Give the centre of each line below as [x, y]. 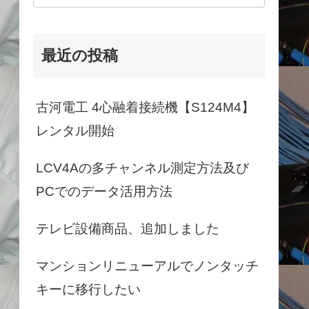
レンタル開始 [75, 130]
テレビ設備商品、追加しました [128, 228]
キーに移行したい [88, 289]
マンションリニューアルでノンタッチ [147, 266]
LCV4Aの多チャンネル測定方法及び [142, 168]
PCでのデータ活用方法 [104, 191]
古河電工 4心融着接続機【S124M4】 [145, 107]
